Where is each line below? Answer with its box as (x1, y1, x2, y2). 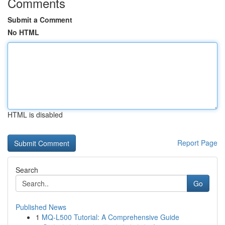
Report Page (177, 138, 217, 148)
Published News (16, 202, 66, 212)
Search (16, 165, 38, 175)
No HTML (8, 27, 39, 37)
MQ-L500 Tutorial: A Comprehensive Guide (42, 212, 179, 222)
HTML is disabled (8, 109, 63, 120)
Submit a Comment (8, 15, 72, 25)
